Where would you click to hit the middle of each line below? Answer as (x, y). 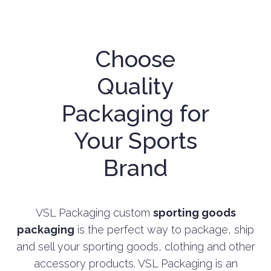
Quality (135, 86)
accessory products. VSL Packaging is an (135, 263)
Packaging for (135, 113)
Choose (135, 59)
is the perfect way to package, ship (164, 229)
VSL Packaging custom (94, 212)
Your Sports (135, 140)
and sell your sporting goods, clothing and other (135, 246)
